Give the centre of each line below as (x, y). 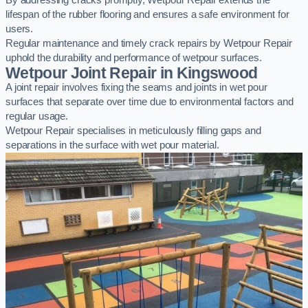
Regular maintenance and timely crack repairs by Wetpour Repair (149, 44)
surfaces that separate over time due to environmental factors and (150, 102)
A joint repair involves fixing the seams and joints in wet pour (136, 88)
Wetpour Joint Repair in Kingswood (132, 73)
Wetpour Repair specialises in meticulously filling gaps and (133, 131)
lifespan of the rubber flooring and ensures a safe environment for (147, 15)
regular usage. (37, 117)
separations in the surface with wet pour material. (112, 145)
